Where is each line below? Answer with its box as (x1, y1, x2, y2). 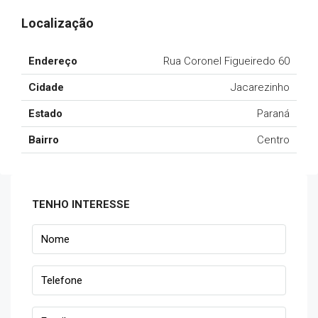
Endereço (28, 55, 77, 67)
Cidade (28, 81, 64, 94)
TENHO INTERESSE (32, 198, 130, 211)
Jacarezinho (231, 81, 290, 94)
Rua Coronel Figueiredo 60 (163, 55, 290, 67)
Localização (21, 16, 94, 31)
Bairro (28, 133, 59, 146)
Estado (28, 107, 62, 120)
